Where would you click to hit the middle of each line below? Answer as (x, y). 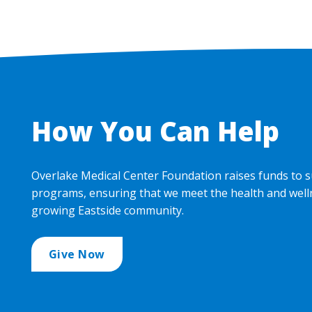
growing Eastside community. (107, 210)
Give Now (77, 254)
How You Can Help (155, 131)
